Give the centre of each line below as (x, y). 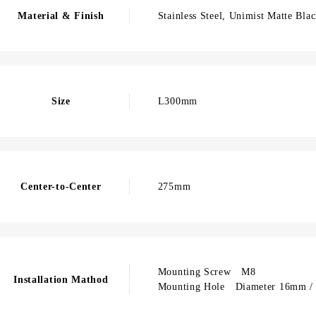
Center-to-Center (61, 187)
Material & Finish (61, 16)
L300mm (177, 101)
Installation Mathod (61, 279)
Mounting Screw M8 (207, 272)
